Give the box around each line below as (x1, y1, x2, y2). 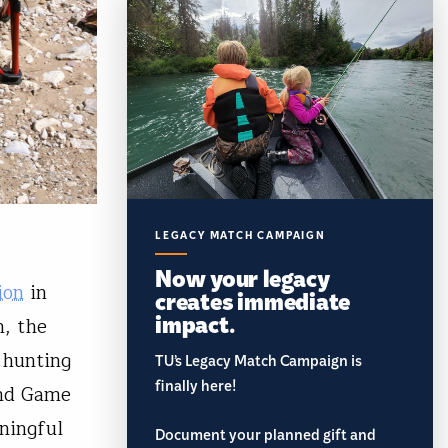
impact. (155, 304, 235, 340)
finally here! (155, 373, 236, 404)
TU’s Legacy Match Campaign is (155, 348, 362, 379)
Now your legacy (155, 258, 330, 294)
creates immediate (155, 281, 351, 317)
